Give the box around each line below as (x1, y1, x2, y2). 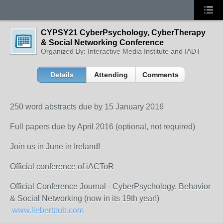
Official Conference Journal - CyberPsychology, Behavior (10, 182, 211, 191)
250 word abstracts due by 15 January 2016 (10, 103, 164, 111)
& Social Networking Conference (41, 38, 164, 47)
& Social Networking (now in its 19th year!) (10, 194, 159, 203)
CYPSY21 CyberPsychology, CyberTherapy (41, 28, 206, 37)
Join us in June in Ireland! (10, 142, 100, 151)
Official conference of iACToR (10, 162, 114, 171)
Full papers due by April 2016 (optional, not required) (10, 122, 195, 131)
